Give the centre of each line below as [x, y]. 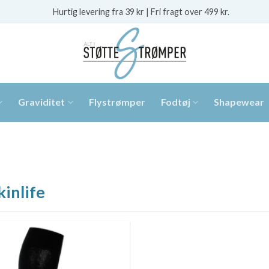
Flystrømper [117, 102]
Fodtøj [175, 102]
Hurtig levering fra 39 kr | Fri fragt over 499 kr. [140, 12]
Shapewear [239, 102]
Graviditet [42, 102]
